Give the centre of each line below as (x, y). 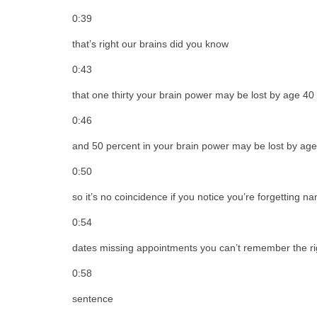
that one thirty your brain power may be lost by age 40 (193, 94)
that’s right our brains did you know (150, 44)
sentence (93, 298)
